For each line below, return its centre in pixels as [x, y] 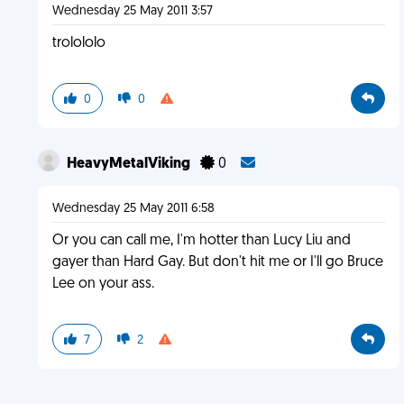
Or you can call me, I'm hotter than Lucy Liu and [201, 241]
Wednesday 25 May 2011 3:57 [132, 11]
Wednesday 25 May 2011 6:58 [133, 209]
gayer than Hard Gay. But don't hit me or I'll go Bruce [217, 262]
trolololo [78, 43]
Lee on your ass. [103, 284]
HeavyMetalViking [129, 164]
